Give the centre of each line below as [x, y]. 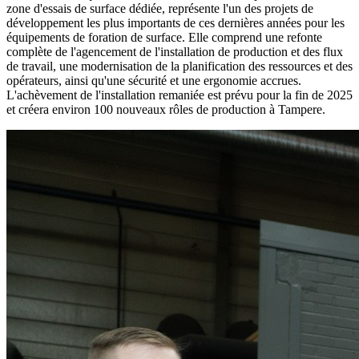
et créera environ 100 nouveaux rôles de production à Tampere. [166, 110]
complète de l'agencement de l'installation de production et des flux [175, 52]
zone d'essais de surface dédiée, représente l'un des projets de [160, 9]
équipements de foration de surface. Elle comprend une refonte [164, 38]
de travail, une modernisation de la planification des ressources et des [179, 67]
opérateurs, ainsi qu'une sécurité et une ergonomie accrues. [154, 81]
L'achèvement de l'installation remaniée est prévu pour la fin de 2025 [179, 95]
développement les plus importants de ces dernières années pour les [175, 23]
